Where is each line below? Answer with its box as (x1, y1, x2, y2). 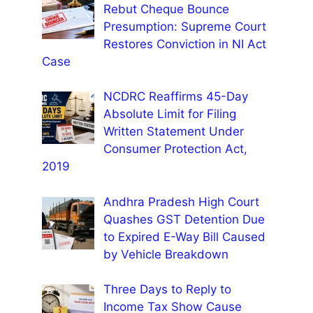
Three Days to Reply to (103, 282, 231, 297)
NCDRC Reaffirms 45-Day (103, 89, 248, 104)
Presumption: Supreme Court (103, 19, 266, 34)
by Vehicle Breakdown (103, 247, 228, 261)
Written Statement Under (103, 124, 244, 139)
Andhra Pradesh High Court (103, 194, 259, 209)
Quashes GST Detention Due (103, 212, 265, 226)
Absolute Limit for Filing (103, 107, 236, 122)
